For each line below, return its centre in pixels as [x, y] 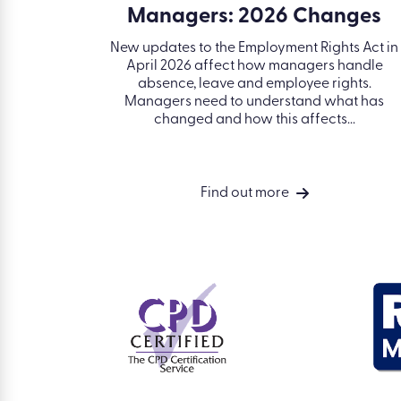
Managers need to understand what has [254, 102]
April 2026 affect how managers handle [254, 66]
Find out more [244, 193]
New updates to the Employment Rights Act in [254, 48]
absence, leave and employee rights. [254, 84]
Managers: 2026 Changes [254, 17]
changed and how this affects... [254, 119]
